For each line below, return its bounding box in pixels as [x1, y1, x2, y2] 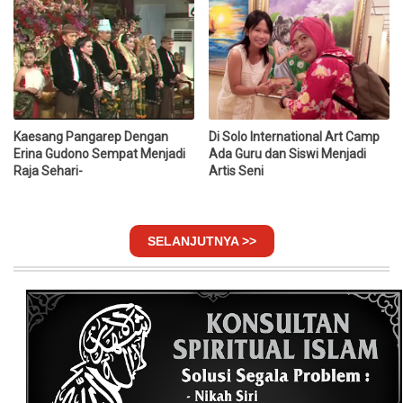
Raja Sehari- [13, 164, 83, 179]
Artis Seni [209, 164, 264, 179]
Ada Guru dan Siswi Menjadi [209, 147, 367, 162]
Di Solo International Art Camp [209, 130, 381, 145]
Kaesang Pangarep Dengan [13, 130, 168, 145]
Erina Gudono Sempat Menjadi [13, 147, 185, 162]
